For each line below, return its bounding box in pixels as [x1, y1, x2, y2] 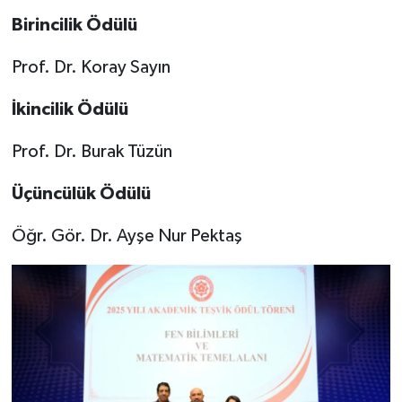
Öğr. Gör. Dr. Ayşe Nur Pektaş [11, 226, 242, 245]
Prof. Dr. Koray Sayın [11, 57, 170, 76]
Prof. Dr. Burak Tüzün [11, 142, 172, 161]
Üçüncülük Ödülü [11, 184, 151, 203]
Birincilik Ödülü [11, 15, 137, 34]
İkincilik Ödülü [11, 100, 128, 118]
